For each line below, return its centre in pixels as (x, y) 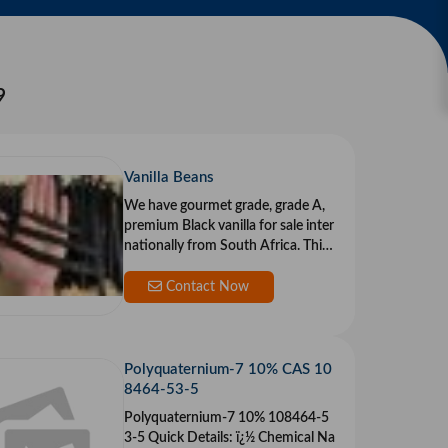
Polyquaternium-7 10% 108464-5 (226, 418)
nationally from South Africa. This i (213, 246)
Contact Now (206, 287)
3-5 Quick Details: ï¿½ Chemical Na (179, 438)
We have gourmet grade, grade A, (224, 206)
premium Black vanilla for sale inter (228, 226)
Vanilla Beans (168, 178)
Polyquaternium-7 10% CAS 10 (227, 370)
